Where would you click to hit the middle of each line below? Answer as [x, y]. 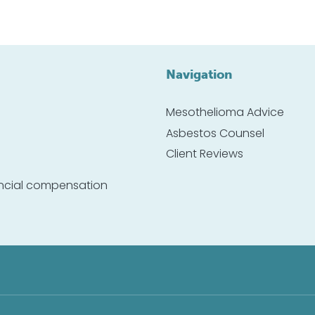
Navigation [199, 75]
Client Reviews [205, 155]
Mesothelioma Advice [225, 113]
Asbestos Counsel [215, 134]
